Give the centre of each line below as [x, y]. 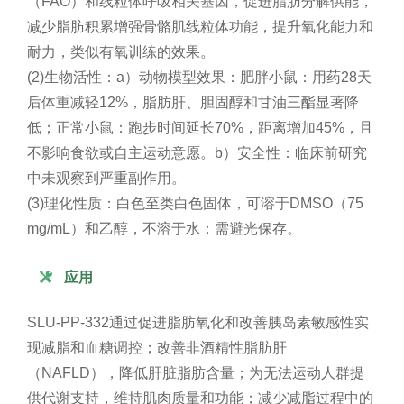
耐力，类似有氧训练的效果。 [121, 51]
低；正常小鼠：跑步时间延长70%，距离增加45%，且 [200, 127]
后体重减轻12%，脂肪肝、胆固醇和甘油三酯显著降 [193, 102]
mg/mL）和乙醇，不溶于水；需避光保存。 [164, 228]
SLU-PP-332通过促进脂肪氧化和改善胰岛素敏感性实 [198, 322]
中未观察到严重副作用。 [106, 178]
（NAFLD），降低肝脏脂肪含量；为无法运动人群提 [196, 372]
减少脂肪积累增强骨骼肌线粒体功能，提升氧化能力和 [200, 26]
